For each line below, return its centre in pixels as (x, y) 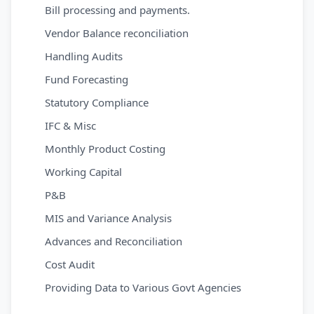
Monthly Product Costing (105, 149)
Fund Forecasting (87, 79)
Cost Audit (70, 264)
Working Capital (83, 172)
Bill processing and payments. (117, 10)
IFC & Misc (70, 125)
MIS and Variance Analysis (108, 218)
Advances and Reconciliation (114, 241)
